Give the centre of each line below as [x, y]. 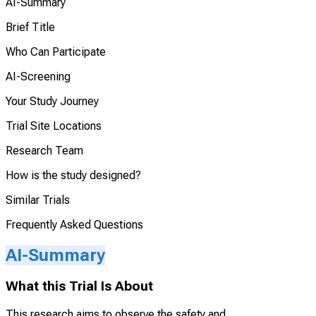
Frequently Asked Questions [74, 224]
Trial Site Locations [54, 126]
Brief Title [30, 27]
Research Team [44, 150]
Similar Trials [38, 200]
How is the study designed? [73, 175]
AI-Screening [38, 76]
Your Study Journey [52, 101]
